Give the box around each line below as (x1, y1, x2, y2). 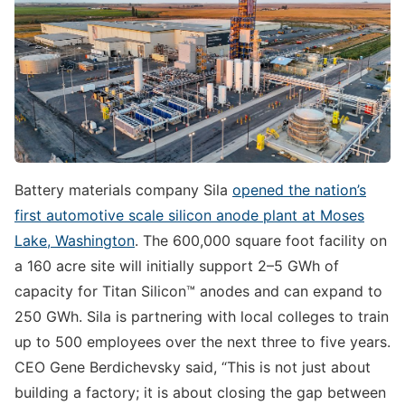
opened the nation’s (232, 180, 366, 199)
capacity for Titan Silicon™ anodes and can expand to (14, 281, 382, 300)
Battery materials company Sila (14, 180, 232, 199)
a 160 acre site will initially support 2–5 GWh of (14, 256, 339, 275)
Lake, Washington (14, 231, 135, 250)
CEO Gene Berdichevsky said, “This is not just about (14, 357, 371, 376)
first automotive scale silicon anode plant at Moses (14, 205, 364, 224)
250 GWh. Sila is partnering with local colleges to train (14, 306, 389, 325)
